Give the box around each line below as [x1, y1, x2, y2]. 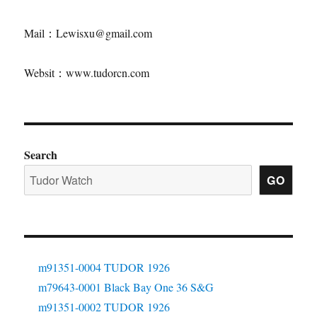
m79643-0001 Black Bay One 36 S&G [38, 279, 214, 294]
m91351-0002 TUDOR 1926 [38, 299, 171, 314]
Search [24, 146, 58, 163]
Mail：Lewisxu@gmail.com [24, 25, 153, 40]
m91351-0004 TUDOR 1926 [38, 260, 171, 275]
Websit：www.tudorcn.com [24, 65, 150, 80]
